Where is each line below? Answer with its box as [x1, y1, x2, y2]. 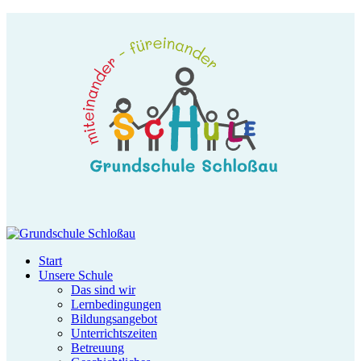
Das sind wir [71, 283, 135, 297]
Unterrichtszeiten [71, 326, 157, 340]
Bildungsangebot [71, 312, 157, 326]
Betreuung [71, 341, 124, 355]
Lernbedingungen [71, 297, 161, 311]
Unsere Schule [39, 268, 113, 282]
